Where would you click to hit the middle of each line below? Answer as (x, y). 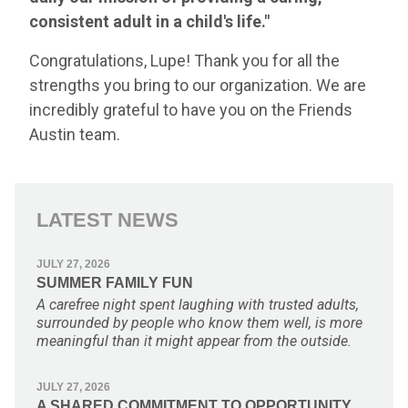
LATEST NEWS (107, 219)
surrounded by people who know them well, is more (199, 322)
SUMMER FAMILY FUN (115, 282)
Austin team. (75, 134)
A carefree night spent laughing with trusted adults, (198, 304)
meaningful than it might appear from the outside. (194, 341)
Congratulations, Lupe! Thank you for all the (184, 60)
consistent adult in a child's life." (149, 21)
